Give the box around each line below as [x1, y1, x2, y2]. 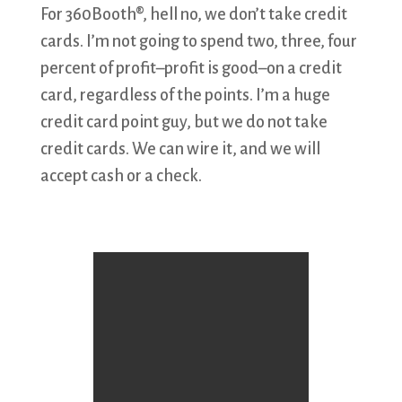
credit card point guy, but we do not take [39, 113, 328, 131]
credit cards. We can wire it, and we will [39, 140, 320, 158]
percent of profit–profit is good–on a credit [39, 59, 342, 77]
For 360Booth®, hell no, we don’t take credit [39, 5, 347, 23]
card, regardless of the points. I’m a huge [39, 86, 330, 104]
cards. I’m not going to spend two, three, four [39, 32, 357, 50]
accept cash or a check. [39, 167, 202, 185]
